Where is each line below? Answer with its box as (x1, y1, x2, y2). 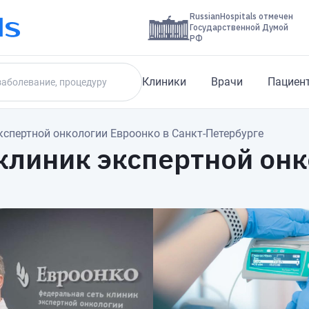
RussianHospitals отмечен (189, 11, 293, 21)
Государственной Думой (189, 22, 288, 32)
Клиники (142, 75, 186, 88)
